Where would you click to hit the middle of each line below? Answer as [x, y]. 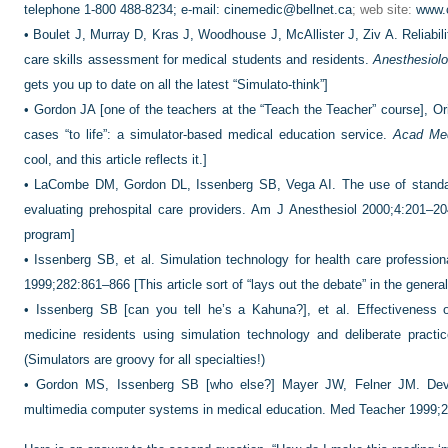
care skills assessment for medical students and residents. [198, 59]
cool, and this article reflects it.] [115, 159]
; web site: [384, 9]
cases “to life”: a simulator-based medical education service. [208, 134]
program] [49, 234]
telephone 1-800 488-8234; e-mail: [124, 9]
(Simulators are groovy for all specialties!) [144, 359]
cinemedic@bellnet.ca [288, 9]
